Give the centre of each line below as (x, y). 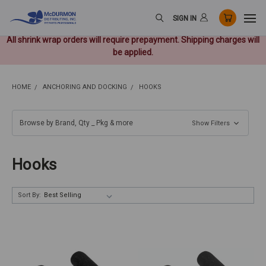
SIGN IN (184, 18)
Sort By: (29, 195)
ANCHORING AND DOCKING (85, 87)
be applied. (133, 52)
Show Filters (212, 123)
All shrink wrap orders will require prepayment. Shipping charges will (133, 40)
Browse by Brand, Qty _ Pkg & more (76, 123)
